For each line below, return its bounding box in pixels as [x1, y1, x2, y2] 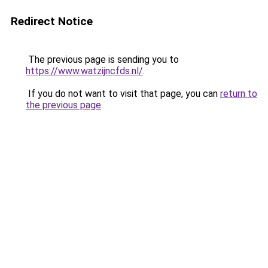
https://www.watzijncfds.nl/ [26, 65, 143, 77]
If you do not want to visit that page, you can [26, 88, 220, 99]
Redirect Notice [11, 14, 93, 28]
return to [220, 88, 257, 99]
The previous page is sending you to [26, 54, 179, 65]
